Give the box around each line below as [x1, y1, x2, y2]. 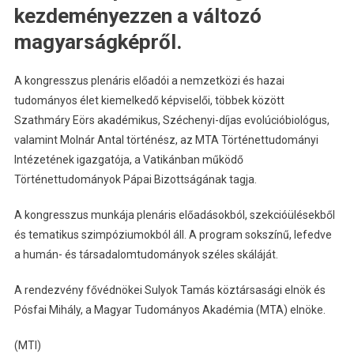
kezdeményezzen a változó [13, 3, 262, 28]
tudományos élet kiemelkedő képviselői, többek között [13, 93, 284, 107]
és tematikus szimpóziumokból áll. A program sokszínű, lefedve [13, 228, 332, 241]
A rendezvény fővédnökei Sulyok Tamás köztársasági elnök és [13, 283, 326, 296]
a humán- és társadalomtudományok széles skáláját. [13, 247, 278, 261]
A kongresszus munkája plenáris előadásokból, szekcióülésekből [13, 208, 335, 221]
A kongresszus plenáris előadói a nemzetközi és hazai [13, 73, 284, 87]
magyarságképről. [13, 29, 182, 54]
